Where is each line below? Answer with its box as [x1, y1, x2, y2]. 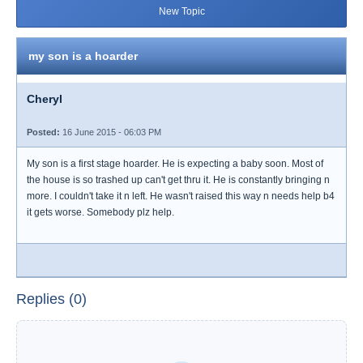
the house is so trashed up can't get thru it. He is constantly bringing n [27, 174, 330, 186]
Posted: [27, 127, 60, 137]
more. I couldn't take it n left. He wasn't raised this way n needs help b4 [27, 190, 335, 202]
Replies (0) [16, 291, 87, 307]
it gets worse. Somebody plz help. [27, 207, 174, 218]
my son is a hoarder [28, 49, 138, 62]
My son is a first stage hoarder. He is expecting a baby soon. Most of [27, 158, 323, 169]
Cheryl [27, 92, 62, 105]
